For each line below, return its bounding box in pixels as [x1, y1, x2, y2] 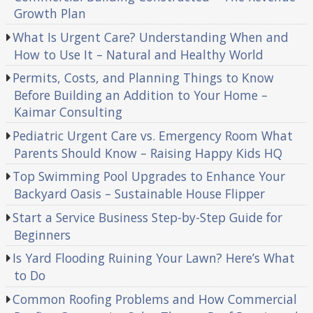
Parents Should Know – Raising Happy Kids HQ [13, 144, 282, 161]
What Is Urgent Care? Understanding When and [13, 28, 289, 45]
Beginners [13, 226, 71, 243]
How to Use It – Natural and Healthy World [13, 45, 263, 63]
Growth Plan [13, 5, 86, 22]
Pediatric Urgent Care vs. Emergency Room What [13, 126, 293, 144]
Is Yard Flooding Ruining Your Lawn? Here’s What [13, 249, 296, 267]
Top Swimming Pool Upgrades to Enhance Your [13, 168, 286, 185]
